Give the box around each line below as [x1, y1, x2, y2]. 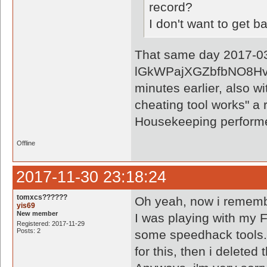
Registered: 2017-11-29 [17, 220, 85, 227]
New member [17, 210, 58, 217]
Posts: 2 [17, 227, 41, 234]
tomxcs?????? [17, 193, 67, 201]
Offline [17, 139, 35, 147]
